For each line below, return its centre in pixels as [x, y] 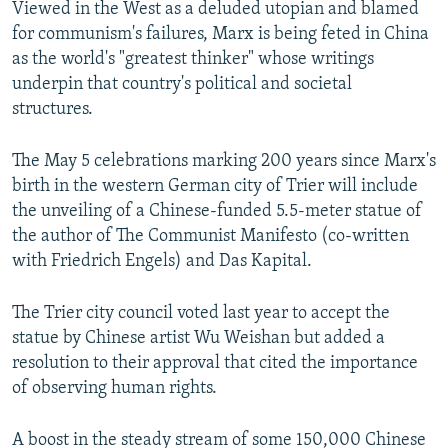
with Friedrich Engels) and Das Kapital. [162, 262]
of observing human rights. [114, 389]
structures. [52, 110]
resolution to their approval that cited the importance [215, 364]
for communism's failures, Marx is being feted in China [220, 35]
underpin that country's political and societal [182, 85]
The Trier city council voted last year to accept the [201, 314]
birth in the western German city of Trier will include [215, 187]
